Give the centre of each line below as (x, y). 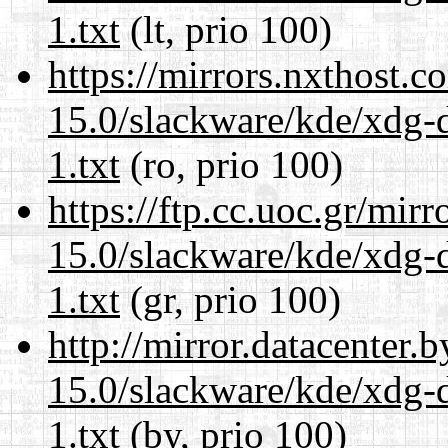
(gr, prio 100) (230, 299)
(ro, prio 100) (231, 164)
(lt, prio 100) (226, 29)
